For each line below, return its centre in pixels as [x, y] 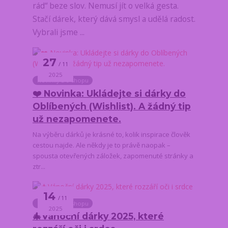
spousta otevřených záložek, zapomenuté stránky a [113, 156]
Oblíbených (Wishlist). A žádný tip [111, 106]
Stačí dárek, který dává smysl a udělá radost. [114, 19]
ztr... [39, 167]
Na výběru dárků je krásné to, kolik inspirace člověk [111, 135]
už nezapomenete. [77, 119]
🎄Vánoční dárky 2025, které [98, 216]
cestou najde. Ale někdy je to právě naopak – [101, 145]
